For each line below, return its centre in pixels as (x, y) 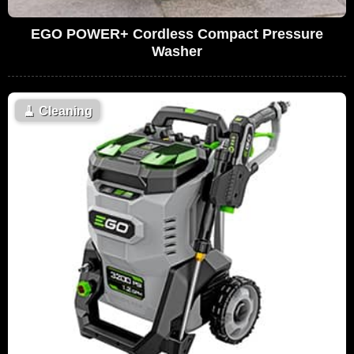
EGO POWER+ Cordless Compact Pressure (177, 34)
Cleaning (64, 111)
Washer (177, 51)
